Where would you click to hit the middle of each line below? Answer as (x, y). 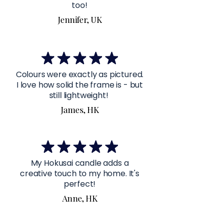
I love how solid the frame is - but (80, 85)
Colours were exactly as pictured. (80, 75)
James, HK (80, 110)
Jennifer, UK (80, 20)
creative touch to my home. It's (80, 174)
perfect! (80, 184)
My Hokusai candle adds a (80, 163)
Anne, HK (80, 198)
